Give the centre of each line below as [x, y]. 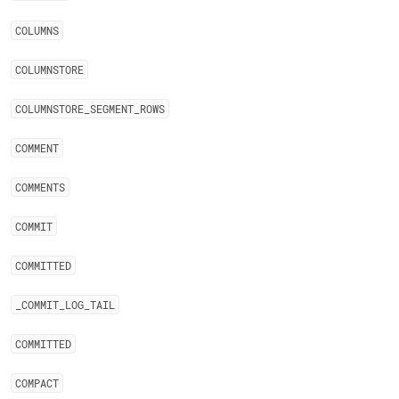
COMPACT [37, 383]
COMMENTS [40, 187]
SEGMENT [112, 109]
